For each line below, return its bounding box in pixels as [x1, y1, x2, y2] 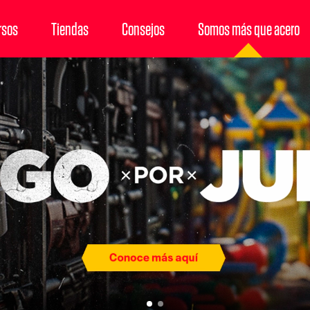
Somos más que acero [197, 17, 300, 39]
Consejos [121, 17, 165, 39]
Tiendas [51, 17, 89, 39]
